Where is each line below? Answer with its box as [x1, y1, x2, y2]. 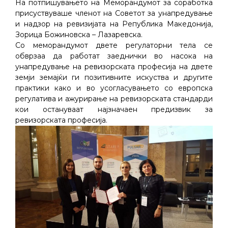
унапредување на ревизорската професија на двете [15, 62, 213, 72]
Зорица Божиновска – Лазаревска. [15, 30, 142, 40]
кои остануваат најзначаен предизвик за [15, 105, 213, 115]
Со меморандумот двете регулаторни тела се [15, 41, 213, 50]
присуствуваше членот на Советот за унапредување [15, 9, 213, 18]
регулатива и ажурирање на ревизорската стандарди [15, 94, 213, 104]
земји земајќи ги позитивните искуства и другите [15, 73, 213, 82]
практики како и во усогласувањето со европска [15, 83, 213, 93]
